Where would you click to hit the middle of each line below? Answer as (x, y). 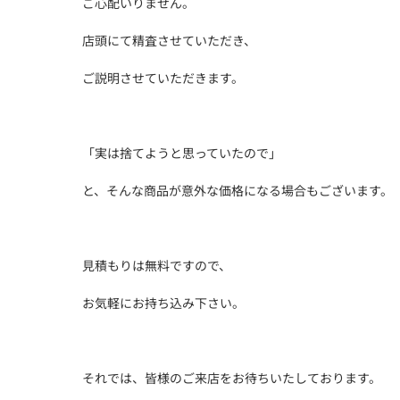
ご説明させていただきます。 (163, 78)
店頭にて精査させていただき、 (169, 40)
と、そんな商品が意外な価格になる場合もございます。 (237, 190)
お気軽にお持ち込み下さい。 (163, 303)
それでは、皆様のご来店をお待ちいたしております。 (232, 378)
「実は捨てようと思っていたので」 (182, 153)
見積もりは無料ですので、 (157, 265)
